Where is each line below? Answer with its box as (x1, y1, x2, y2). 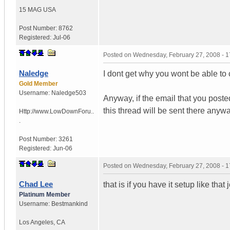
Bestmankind (51, 200, 88, 207)
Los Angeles (19, 218, 53, 226)
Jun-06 (53, 144, 72, 152)
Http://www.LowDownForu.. (19, 107, 94, 115)
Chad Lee (19, 179, 53, 188)
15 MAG (19, 6, 42, 13)
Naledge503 (51, 89, 86, 97)
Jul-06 (53, 33, 70, 41)
